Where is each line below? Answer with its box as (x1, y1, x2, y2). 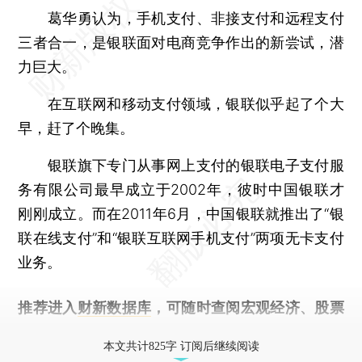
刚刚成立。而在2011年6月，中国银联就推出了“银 (18, 204, 344, 222)
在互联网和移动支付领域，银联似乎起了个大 (18, 95, 344, 112)
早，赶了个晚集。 (18, 119, 135, 137)
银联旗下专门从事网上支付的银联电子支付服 (18, 156, 344, 174)
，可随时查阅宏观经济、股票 (151, 298, 344, 316)
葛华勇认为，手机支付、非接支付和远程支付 (18, 9, 344, 27)
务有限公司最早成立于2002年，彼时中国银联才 (18, 180, 344, 198)
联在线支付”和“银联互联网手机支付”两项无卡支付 (18, 229, 344, 246)
